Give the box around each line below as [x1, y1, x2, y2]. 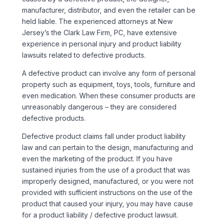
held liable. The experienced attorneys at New [22, 17, 173, 25]
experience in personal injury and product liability [22, 39, 181, 48]
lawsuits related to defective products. [22, 50, 146, 59]
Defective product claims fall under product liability [22, 131, 186, 140]
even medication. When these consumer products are [22, 91, 196, 100]
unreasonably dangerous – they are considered [22, 102, 176, 111]
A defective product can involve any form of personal [22, 68, 196, 77]
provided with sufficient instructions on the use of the [22, 188, 193, 197]
